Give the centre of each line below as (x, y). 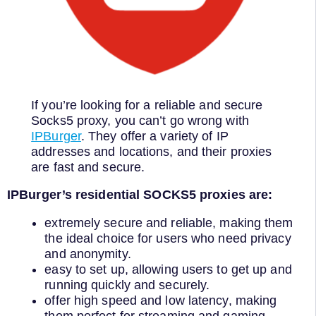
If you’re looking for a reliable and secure (147, 105)
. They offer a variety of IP (154, 136)
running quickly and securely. (129, 285)
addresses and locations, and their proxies (152, 151)
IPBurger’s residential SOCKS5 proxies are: (140, 195)
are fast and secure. (90, 167)
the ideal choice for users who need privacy (168, 239)
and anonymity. (90, 254)
